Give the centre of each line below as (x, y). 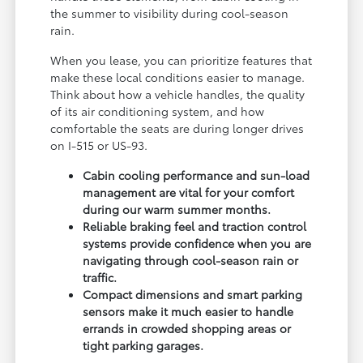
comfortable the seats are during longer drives (177, 128)
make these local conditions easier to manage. (178, 77)
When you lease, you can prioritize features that (181, 60)
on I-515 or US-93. (99, 145)
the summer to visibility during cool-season (170, 13)
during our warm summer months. (177, 209)
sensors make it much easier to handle (188, 312)
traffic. (100, 278)
